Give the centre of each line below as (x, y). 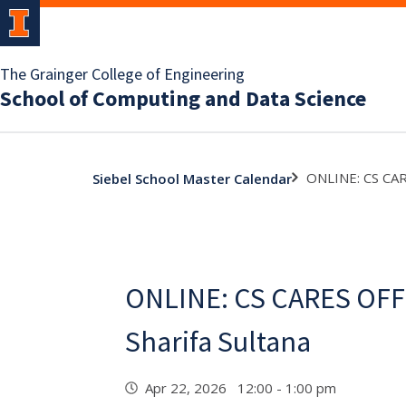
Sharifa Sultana (218, 342)
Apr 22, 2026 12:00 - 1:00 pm (244, 388)
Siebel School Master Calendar (192, 178)
